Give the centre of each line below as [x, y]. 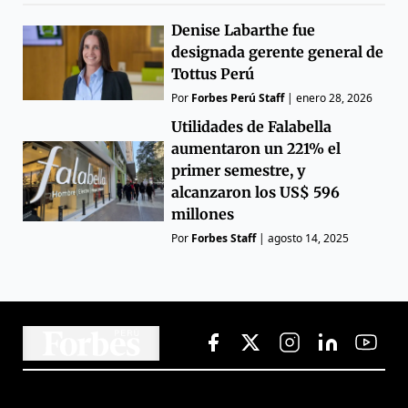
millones [203, 214]
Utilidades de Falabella [252, 126]
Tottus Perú [213, 73]
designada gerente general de [278, 51]
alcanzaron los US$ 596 [256, 192]
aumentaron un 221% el [256, 148]
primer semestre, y [239, 170]
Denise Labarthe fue [244, 30]
